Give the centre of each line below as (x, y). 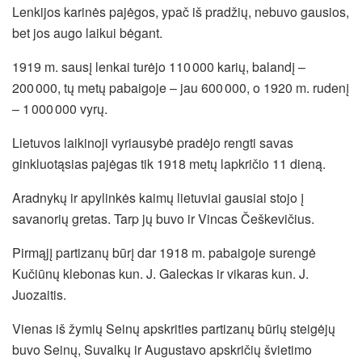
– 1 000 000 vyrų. (60, 108)
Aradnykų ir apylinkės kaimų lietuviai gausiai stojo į (158, 197)
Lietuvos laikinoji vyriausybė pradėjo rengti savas (153, 142)
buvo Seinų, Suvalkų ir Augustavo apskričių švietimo (162, 349)
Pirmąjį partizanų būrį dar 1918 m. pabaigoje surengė (164, 252)
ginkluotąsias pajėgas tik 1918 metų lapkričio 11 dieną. (169, 163)
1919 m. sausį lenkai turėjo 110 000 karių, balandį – (159, 66)
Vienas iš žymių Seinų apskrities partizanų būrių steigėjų (174, 328)
